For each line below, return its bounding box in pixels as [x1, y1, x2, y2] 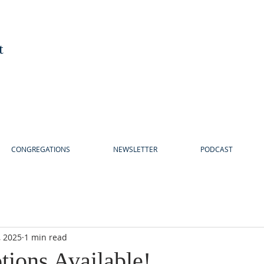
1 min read [24, 231, 67, 243]
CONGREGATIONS [11, 144, 70, 154]
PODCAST [200, 144, 233, 154]
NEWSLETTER [113, 144, 157, 154]
